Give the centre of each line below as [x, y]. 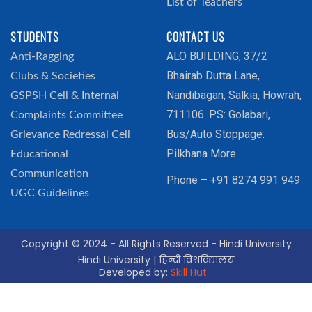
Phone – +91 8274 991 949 [233, 180]
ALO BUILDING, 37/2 [217, 56]
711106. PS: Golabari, [218, 115]
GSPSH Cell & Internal [65, 95]
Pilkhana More [201, 154]
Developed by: [134, 272]
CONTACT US [196, 37]
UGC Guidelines [50, 193]
